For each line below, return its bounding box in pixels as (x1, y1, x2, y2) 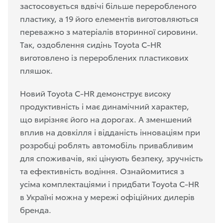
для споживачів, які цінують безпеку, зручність (20, 151, 203, 163)
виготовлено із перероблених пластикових (20, 51, 189, 63)
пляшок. (20, 64, 53, 76)
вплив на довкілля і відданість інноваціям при (20, 125, 200, 137)
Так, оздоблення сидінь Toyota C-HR (20, 38, 161, 50)
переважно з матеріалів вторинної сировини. (20, 25, 198, 37)
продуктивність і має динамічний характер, (20, 100, 189, 111)
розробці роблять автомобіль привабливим (20, 138, 193, 150)
